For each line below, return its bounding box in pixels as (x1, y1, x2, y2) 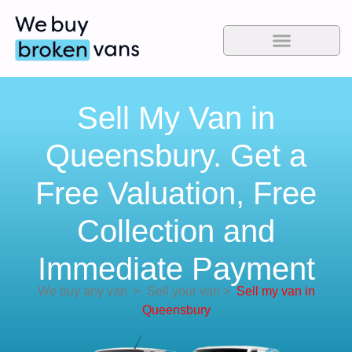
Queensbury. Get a (46, 138, 306, 174)
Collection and (77, 214, 275, 249)
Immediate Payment (37, 251, 315, 287)
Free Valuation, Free (35, 176, 317, 211)
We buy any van (37, 284, 127, 299)
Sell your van (140, 284, 220, 299)
